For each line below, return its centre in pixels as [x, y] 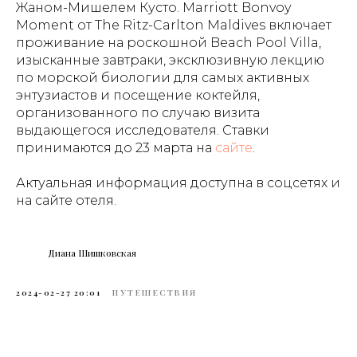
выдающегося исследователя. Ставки [143, 130]
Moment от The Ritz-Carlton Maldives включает [174, 25]
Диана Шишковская [92, 252]
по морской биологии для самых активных [163, 77]
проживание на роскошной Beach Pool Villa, [169, 42]
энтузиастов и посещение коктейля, [138, 95]
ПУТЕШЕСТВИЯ [155, 292]
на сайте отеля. [66, 200]
